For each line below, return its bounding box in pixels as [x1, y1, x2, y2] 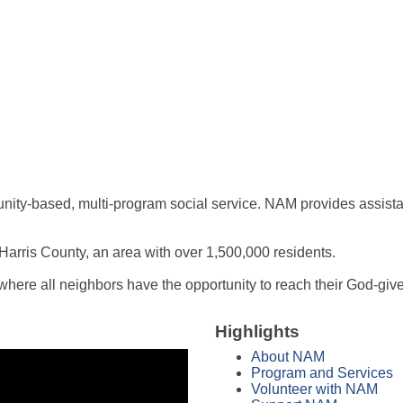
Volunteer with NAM [251, 381, 378, 397]
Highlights [215, 322, 300, 341]
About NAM [251, 349, 325, 364]
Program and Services [251, 365, 393, 381]
